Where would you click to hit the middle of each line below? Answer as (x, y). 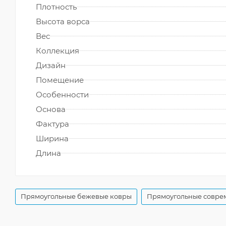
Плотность (56, 7)
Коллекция (58, 50)
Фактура (52, 124)
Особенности (62, 94)
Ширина (52, 138)
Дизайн (51, 65)
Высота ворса (63, 21)
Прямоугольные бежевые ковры (76, 196)
